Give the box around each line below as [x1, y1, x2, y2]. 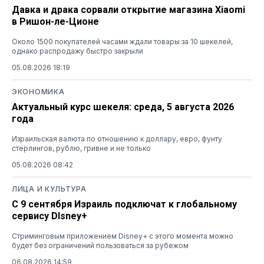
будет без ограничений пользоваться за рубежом [12, 240, 189, 250]
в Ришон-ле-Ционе [12, 15, 99, 27]
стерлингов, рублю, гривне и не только [12, 143, 151, 153]
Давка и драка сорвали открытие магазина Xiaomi [12, 4, 245, 15]
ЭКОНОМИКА [12, 87, 65, 96]
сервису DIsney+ [12, 210, 87, 222]
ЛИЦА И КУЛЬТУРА [12, 184, 87, 193]
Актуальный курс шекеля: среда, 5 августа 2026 [12, 101, 234, 113]
